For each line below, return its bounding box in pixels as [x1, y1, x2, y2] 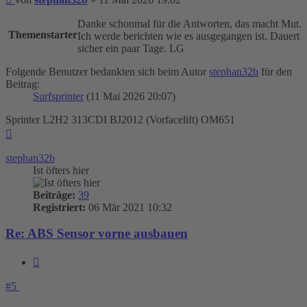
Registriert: [33, 201, 86, 213]
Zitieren [39, 254, 73, 266]
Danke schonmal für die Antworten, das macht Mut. [77, 17, 302, 29]
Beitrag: [5, 77, 40, 90]
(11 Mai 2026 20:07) [84, 90, 175, 102]
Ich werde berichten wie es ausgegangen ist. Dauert [77, 29, 299, 42]
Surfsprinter [33, 90, 84, 102]
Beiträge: [33, 188, 75, 201]
